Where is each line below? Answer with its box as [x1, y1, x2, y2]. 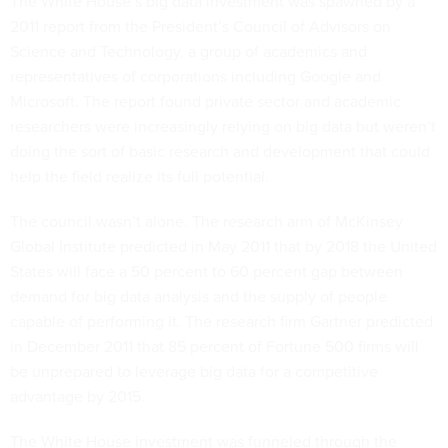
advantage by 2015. [10, 385, 149, 407]
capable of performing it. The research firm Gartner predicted [10, 310, 433, 332]
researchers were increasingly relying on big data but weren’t [10, 115, 436, 137]
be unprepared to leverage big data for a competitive [10, 360, 378, 382]
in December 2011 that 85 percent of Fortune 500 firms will [10, 335, 419, 357]
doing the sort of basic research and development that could [10, 140, 430, 162]
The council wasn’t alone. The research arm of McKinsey [10, 210, 403, 232]
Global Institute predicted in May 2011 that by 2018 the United [10, 235, 437, 257]
